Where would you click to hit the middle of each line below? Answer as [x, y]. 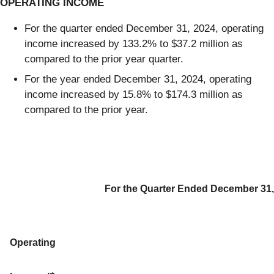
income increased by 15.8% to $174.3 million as [134, 95]
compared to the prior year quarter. [104, 59]
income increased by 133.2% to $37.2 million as [134, 43]
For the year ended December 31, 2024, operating [138, 80]
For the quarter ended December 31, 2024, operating [144, 28]
